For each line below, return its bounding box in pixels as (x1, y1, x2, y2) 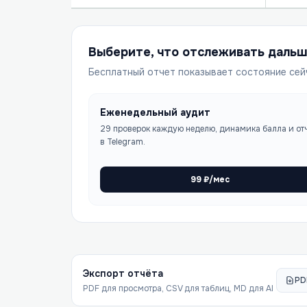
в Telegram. (100, 136, 145, 147)
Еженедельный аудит (100, 106, 210, 119)
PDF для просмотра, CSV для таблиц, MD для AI (83, 283, 273, 294)
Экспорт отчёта (83, 267, 163, 280)
